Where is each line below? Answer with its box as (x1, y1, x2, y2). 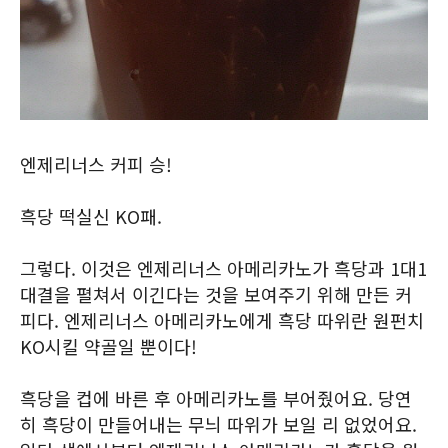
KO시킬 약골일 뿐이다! (20, 333, 197, 359)
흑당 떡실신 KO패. (20, 203, 162, 229)
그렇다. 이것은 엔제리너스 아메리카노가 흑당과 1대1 (20, 255, 427, 281)
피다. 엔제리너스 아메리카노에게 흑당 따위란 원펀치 (20, 307, 424, 333)
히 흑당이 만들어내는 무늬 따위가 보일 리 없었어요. (20, 411, 417, 437)
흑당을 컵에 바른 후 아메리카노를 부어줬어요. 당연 (20, 385, 412, 411)
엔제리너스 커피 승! (20, 151, 172, 177)
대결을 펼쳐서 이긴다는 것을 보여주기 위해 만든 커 (20, 281, 412, 307)
